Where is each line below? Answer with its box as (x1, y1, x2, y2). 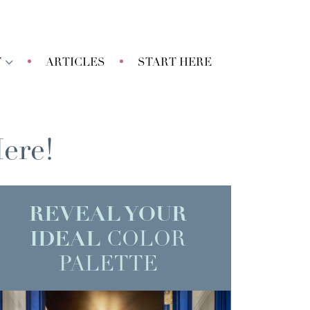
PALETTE (58, 255, 158, 276)
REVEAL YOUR (29, 205, 187, 226)
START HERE (138, 57, 212, 69)
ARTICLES (46, 57, 105, 69)
